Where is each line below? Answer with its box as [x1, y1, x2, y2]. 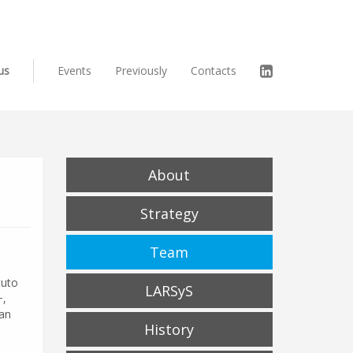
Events [58, 63, 91, 78]
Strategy [139, 204, 199, 223]
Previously [115, 63, 167, 78]
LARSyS [145, 281, 194, 300]
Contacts [191, 63, 236, 78]
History [144, 320, 195, 339]
